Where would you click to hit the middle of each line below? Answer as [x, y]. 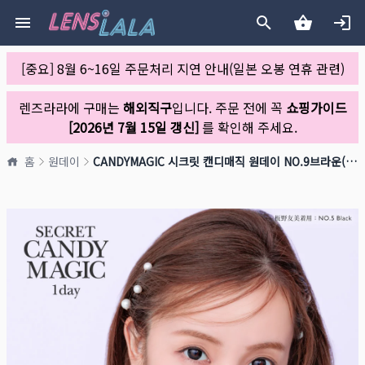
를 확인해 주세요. [248, 127]
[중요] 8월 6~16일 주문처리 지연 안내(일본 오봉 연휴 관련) [182, 68]
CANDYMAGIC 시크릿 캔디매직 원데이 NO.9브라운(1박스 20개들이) [351, 161]
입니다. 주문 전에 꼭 [229, 108]
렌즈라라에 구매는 [70, 108]
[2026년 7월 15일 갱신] [133, 127]
